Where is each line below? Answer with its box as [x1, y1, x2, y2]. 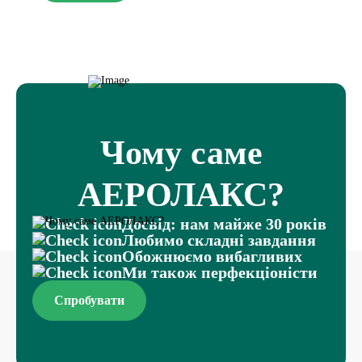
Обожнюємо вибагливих [122, 247, 302, 265]
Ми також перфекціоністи [122, 263, 318, 281]
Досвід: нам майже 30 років [122, 215, 326, 233]
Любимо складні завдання [122, 231, 316, 249]
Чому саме [99, 134, 263, 171]
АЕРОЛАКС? [78, 176, 284, 213]
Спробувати [54, 293, 124, 307]
